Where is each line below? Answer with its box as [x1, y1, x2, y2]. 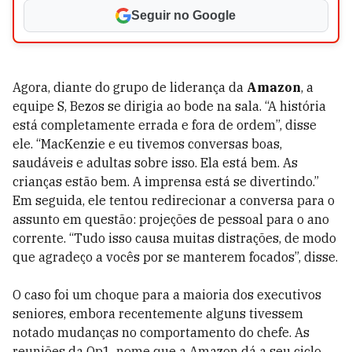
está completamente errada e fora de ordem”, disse [13, 117, 317, 133]
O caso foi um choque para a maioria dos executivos [13, 287, 321, 302]
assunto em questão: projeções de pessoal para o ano [13, 211, 329, 227]
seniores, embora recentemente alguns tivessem [13, 306, 303, 321]
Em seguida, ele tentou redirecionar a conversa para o [13, 192, 335, 208]
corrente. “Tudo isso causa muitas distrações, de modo [13, 230, 336, 246]
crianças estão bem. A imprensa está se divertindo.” [13, 174, 319, 189]
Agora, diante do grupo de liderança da [13, 79, 247, 95]
